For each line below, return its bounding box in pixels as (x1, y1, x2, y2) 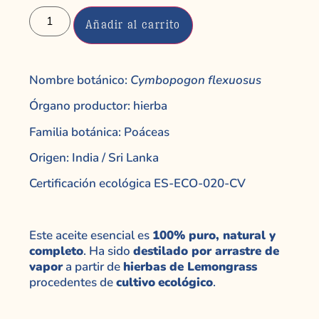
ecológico (158, 274, 213, 291)
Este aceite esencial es (29, 227, 152, 244)
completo (29, 243, 83, 260)
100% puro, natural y (152, 227, 276, 244)
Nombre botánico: (29, 71, 130, 88)
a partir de (63, 258, 123, 276)
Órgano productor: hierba (29, 98, 167, 115)
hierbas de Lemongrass (123, 258, 257, 276)
